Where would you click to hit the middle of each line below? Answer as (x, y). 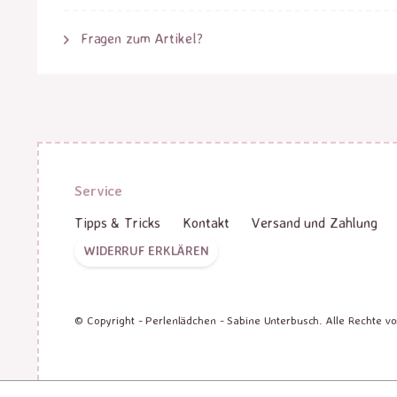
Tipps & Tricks (118, 222)
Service (99, 191)
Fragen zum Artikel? (139, 38)
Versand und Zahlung (315, 222)
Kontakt (206, 222)
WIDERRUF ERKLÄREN (146, 250)
